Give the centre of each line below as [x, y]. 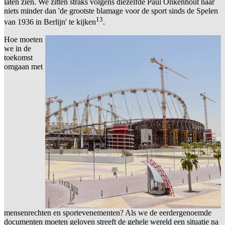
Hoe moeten [23, 39]
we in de [18, 48]
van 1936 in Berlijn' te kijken [50, 22]
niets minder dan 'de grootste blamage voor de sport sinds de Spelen [111, 11]
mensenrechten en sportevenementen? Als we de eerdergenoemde [108, 212]
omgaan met [23, 66]
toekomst [18, 57]
